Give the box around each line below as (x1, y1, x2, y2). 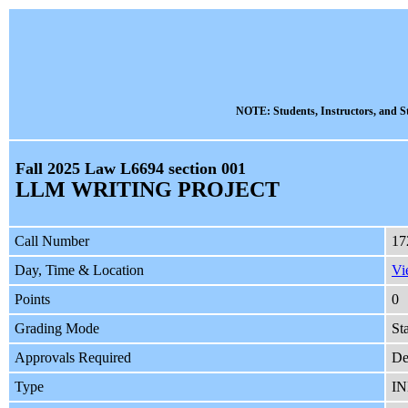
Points (15, 291, 50, 308)
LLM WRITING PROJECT (15, 178, 280, 202)
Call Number (15, 233, 89, 250)
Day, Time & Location (15, 262, 144, 279)
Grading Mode (15, 321, 99, 337)
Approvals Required (15, 350, 131, 366)
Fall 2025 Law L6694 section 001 (15, 159, 246, 178)
